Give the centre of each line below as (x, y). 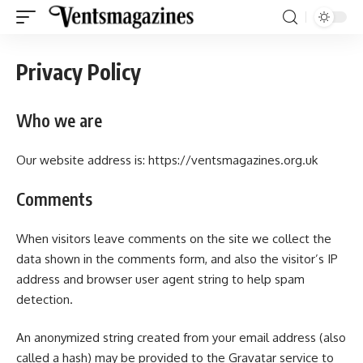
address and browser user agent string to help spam (160, 279)
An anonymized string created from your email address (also (181, 337)
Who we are (59, 120)
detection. (45, 299)
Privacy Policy (79, 72)
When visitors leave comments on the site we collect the (174, 238)
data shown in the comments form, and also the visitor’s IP (177, 258)
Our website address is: (82, 160)
